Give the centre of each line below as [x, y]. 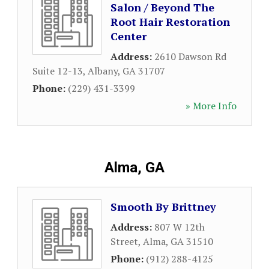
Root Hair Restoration [170, 22]
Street [124, 241]
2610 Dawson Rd [190, 56]
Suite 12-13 [58, 71]
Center [128, 36]
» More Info [211, 106]
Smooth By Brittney [163, 207]
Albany [103, 71]
